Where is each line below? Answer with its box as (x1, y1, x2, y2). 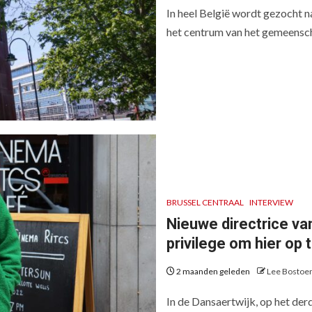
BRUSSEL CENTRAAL (166, 197, 244, 208)
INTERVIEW (249, 197, 293, 208)
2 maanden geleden (175, 266, 251, 276)
